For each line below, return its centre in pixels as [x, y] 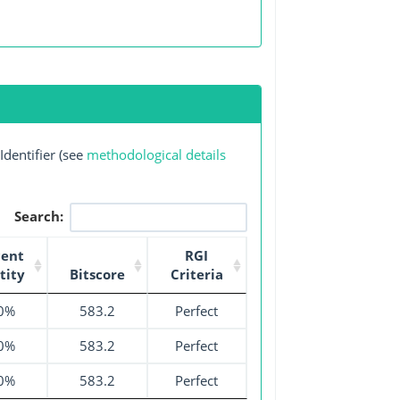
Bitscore [97, 274]
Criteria [196, 274]
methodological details [156, 155]
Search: [39, 216]
